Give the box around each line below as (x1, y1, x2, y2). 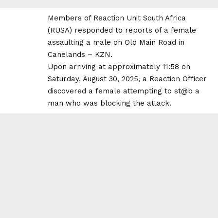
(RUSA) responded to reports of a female (48, 25, 196, 35)
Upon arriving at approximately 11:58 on (48, 62, 190, 71)
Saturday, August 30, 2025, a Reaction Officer (48, 74, 207, 83)
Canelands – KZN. (48, 50, 112, 59)
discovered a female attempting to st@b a (48, 86, 200, 95)
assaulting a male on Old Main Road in (48, 37, 184, 47)
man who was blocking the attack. (48, 98, 171, 108)
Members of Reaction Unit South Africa (48, 13, 186, 22)
